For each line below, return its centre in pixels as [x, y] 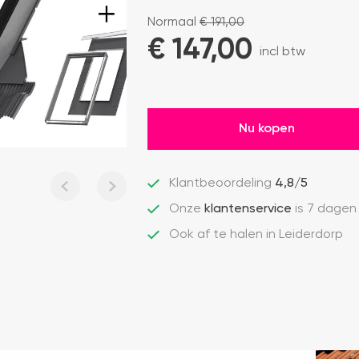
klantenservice [248, 209]
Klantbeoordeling [222, 183]
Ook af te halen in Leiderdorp [256, 234]
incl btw [282, 52]
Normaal [173, 22]
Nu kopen [266, 129]
